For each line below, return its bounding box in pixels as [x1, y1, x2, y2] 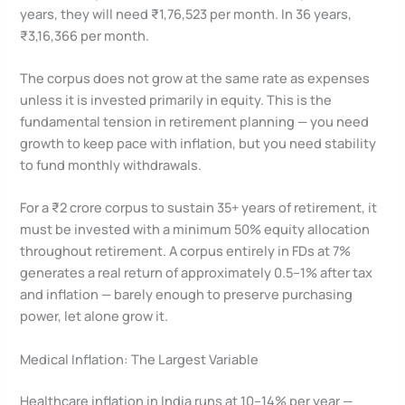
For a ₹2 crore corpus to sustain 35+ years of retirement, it [20, 198, 378, 217]
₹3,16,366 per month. [20, 25, 150, 44]
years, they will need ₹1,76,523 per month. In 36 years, [20, 4, 353, 23]
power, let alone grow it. [20, 306, 169, 325]
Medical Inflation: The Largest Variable [20, 349, 259, 368]
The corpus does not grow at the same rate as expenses [20, 68, 371, 87]
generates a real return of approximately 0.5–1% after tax [20, 263, 373, 282]
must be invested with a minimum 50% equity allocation [20, 220, 371, 239]
